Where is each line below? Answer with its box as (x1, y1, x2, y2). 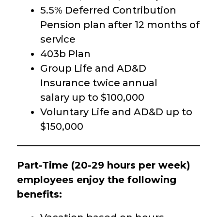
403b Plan (40, 47, 91, 60)
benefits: (17, 188, 62, 200)
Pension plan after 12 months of (40, 18, 200, 31)
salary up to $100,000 (40, 91, 144, 103)
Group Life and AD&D (40, 62, 146, 74)
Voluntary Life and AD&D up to (40, 106, 192, 118)
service (40, 33, 76, 45)
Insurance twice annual (40, 77, 157, 89)
